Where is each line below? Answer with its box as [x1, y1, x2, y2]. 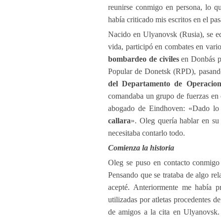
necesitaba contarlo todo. [108, 129, 185, 137]
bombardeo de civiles [108, 55, 179, 63]
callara [108, 116, 131, 125]
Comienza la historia [108, 144, 174, 152]
